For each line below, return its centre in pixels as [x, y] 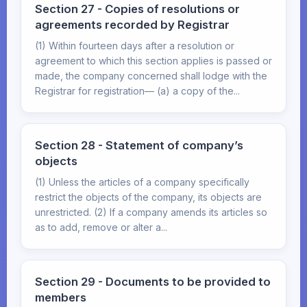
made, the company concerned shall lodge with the [151, 76]
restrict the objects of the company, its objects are [148, 197]
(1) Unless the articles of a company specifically [142, 182]
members [61, 297]
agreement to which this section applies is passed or [153, 61]
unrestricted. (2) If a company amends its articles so [151, 212]
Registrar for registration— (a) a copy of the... [137, 91]
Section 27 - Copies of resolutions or [137, 9]
